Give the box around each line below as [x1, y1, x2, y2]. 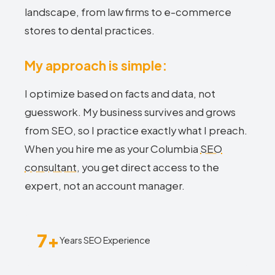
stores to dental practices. [25, 24, 155, 37]
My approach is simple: [25, 57, 167, 74]
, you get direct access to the [77, 161, 219, 174]
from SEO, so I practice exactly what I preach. [25, 124, 247, 137]
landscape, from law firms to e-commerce [25, 6, 231, 18]
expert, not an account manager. [25, 179, 185, 192]
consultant [25, 161, 77, 174]
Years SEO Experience [60, 234, 150, 246]
